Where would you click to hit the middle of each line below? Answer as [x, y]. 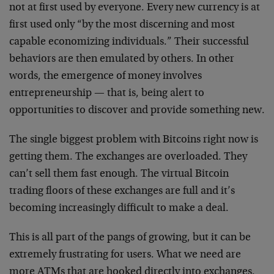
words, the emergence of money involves [106, 76]
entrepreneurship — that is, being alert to [107, 94]
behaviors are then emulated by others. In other [122, 59]
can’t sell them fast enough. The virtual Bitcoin [119, 174]
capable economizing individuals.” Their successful [129, 42]
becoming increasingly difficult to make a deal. [119, 209]
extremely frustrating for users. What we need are [125, 255]
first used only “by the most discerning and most [122, 25]
